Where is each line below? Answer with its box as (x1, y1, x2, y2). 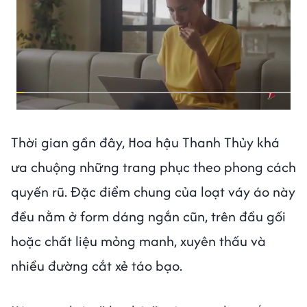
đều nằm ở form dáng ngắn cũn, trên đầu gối (11, 206, 286, 226)
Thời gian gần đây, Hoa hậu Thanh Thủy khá (11, 132, 280, 152)
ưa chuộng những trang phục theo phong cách (11, 156, 296, 177)
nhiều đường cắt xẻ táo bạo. (11, 255, 186, 275)
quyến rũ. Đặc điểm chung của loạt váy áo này (11, 181, 295, 201)
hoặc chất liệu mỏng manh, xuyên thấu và (11, 230, 266, 251)
